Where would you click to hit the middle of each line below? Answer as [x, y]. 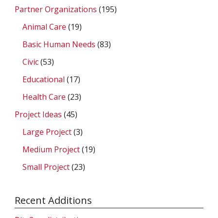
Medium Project [51, 149]
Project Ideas [38, 114]
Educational [44, 79]
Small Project [46, 167]
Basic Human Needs [59, 44]
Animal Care [44, 27]
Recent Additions [53, 200]
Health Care [44, 97]
